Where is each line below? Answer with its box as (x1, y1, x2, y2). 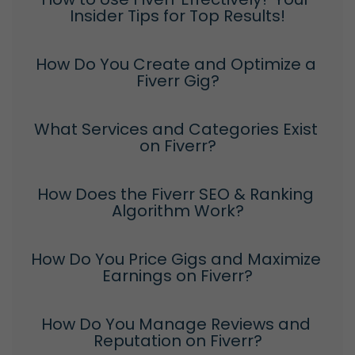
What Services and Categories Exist (33, 117, 318, 140)
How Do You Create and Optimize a (35, 52, 316, 75)
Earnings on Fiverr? (102, 264, 253, 287)
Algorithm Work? (111, 199, 244, 222)
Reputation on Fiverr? (93, 329, 262, 352)
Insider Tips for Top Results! (70, 4, 285, 27)
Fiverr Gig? (136, 69, 219, 92)
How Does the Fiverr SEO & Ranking (37, 182, 314, 205)
